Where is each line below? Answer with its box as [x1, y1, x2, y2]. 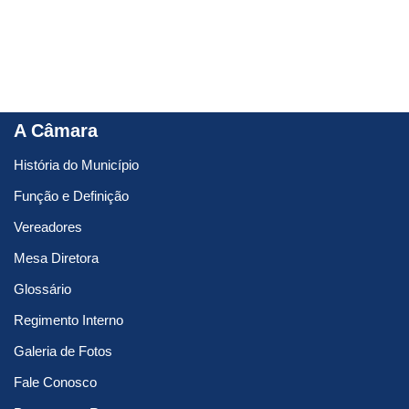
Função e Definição [14, 188, 129, 204]
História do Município [14, 157, 139, 173]
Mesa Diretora [14, 250, 99, 267]
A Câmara [14, 121, 98, 142]
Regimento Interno [14, 312, 123, 329]
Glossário [14, 281, 71, 298]
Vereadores [14, 219, 82, 236]
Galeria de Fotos [14, 343, 112, 360]
